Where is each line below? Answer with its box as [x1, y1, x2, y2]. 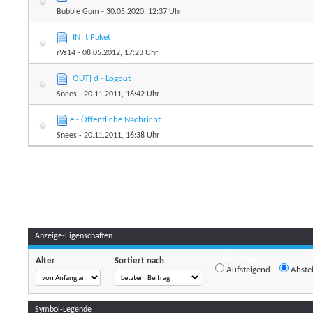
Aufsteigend [224, 265, 271, 275]
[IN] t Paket [70, 33, 111, 43]
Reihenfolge [220, 256, 260, 264]
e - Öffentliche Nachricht [70, 115, 161, 125]
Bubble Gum [57, 8, 100, 17]
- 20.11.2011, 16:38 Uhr [77, 131, 160, 140]
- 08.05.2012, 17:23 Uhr [75, 49, 159, 58]
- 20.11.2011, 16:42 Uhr [77, 90, 160, 99]
